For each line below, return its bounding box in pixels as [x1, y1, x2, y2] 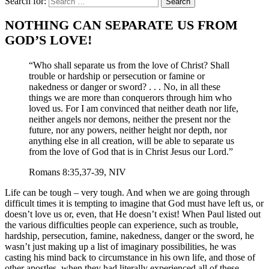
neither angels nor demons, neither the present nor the [29, 114, 231, 125]
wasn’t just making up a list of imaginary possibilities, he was [5, 241, 236, 252]
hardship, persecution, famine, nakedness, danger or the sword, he [5, 231, 254, 241]
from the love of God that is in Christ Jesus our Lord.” [29, 147, 233, 157]
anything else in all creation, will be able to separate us [29, 136, 234, 147]
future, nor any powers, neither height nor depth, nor [29, 125, 227, 136]
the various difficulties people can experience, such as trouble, [5, 220, 238, 231]
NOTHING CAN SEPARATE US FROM [5, 18, 238, 33]
